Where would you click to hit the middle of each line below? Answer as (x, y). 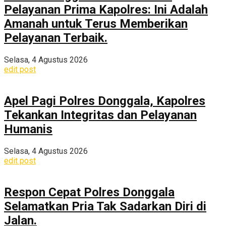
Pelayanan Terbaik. (56, 38)
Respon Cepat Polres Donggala (89, 192)
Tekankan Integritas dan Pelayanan (100, 115)
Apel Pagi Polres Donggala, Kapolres (105, 101)
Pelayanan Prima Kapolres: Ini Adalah (106, 10)
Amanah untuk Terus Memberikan (96, 24)
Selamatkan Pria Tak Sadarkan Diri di (105, 206)
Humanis (28, 129)
